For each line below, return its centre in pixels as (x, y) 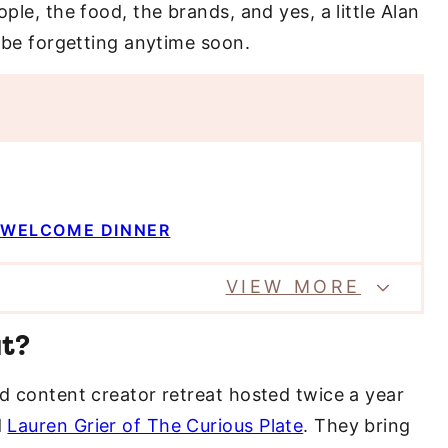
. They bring (357, 426)
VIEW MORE (293, 287)
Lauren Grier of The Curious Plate (155, 426)
